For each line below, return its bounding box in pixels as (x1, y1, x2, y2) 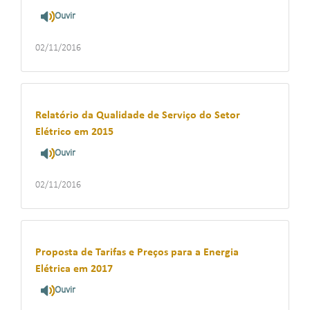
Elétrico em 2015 (35, 127, 113, 138)
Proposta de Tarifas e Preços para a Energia (35, 247, 239, 258)
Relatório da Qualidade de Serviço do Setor (35, 110, 240, 121)
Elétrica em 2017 (35, 264, 113, 275)
